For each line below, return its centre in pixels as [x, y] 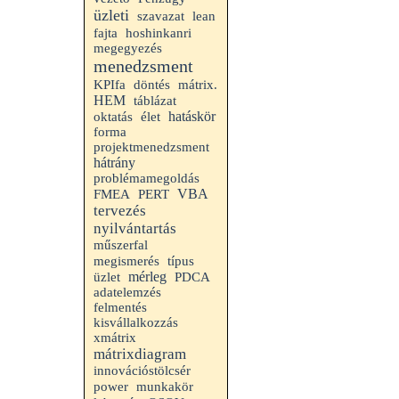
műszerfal [121, 245]
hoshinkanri [159, 33]
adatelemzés [127, 292]
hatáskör [192, 116]
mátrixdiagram [140, 354]
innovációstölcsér [142, 370]
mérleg [147, 277]
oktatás [113, 117]
